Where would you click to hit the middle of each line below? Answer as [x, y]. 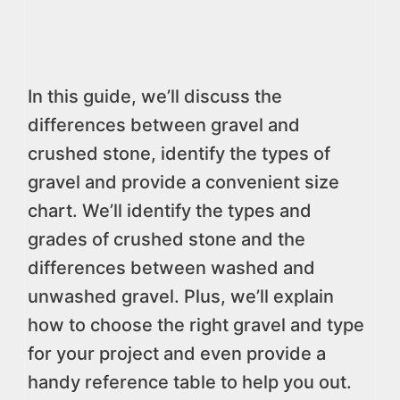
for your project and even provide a [177, 354]
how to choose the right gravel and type [196, 325]
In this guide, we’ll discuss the [155, 96]
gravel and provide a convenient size [183, 182]
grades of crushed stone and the [167, 239]
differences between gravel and [164, 125]
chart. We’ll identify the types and [170, 211]
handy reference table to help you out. [190, 382]
